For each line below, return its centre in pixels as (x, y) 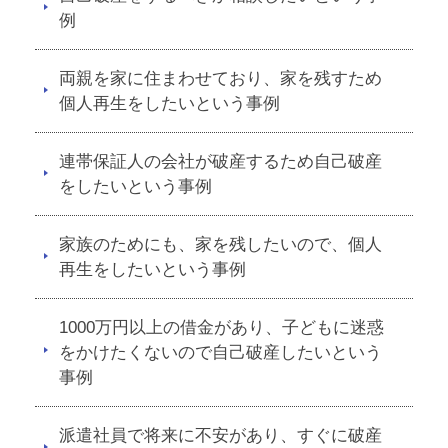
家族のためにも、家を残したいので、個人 (220, 244)
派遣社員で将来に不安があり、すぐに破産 (220, 435)
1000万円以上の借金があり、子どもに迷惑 (221, 327)
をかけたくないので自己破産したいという (220, 352)
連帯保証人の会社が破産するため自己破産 (220, 161)
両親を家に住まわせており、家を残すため (220, 78)
